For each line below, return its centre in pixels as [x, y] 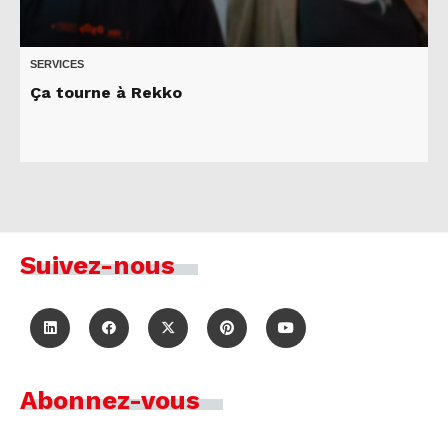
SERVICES [57, 63]
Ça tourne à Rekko [106, 92]
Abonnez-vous [110, 399]
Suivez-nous [97, 264]
